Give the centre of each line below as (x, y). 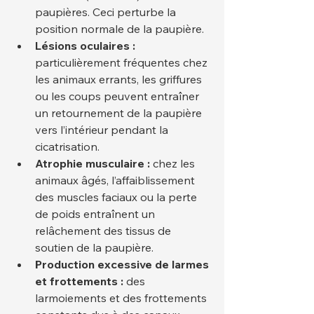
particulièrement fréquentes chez (123, 62)
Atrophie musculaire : (93, 163)
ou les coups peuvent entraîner (118, 96)
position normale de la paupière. (120, 29)
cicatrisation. (67, 146)
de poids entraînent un (96, 214)
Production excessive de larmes (123, 264)
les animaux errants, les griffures (120, 79)
